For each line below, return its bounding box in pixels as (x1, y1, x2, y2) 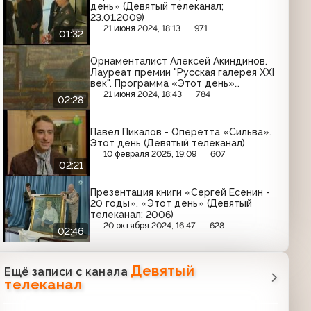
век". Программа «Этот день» (90, 77, 235, 89)
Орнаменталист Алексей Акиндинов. (90, 55, 268, 67)
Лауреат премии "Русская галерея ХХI (90, 66, 275, 78)
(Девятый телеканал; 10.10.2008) (90, 88, 249, 100)
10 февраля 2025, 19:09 (103, 149, 197, 160)
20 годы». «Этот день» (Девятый (90, 197, 253, 209)
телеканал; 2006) (90, 208, 174, 220)
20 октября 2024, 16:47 (103, 219, 196, 230)
